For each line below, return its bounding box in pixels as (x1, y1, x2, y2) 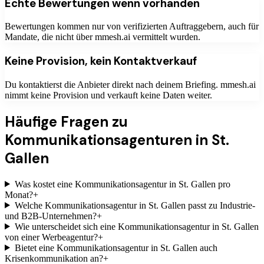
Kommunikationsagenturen (5, 130, 192, 149)
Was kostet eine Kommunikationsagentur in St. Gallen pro (14, 179, 230, 189)
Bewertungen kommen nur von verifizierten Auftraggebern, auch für (5, 21, 259, 32)
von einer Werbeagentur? (5, 232, 98, 242)
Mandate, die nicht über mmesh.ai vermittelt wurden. (5, 32, 200, 42)
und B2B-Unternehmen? (5, 210, 97, 221)
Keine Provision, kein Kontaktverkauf (5, 53, 197, 68)
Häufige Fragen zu (5, 112, 128, 131)
